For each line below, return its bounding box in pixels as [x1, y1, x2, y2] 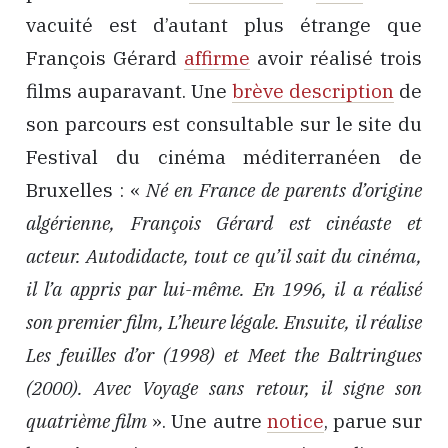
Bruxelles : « [26, 177, 146, 202]
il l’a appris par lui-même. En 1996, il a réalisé [26, 276, 422, 301]
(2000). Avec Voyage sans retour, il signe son [26, 375, 422, 400]
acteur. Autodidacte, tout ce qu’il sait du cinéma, [26, 243, 422, 268]
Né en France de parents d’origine [146, 177, 422, 202]
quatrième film [26, 408, 148, 433]
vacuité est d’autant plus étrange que [26, 12, 422, 37]
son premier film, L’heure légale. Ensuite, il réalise [26, 309, 422, 334]
